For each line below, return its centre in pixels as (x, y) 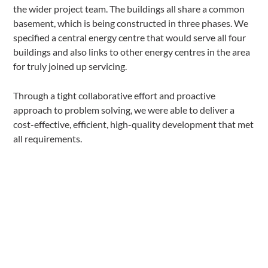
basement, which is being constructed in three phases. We (131, 23)
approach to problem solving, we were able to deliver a (124, 110)
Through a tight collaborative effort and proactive (115, 95)
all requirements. (48, 138)
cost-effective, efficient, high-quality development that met (134, 124)
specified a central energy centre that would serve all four (130, 37)
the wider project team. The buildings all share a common (129, 9)
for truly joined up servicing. (70, 66)
